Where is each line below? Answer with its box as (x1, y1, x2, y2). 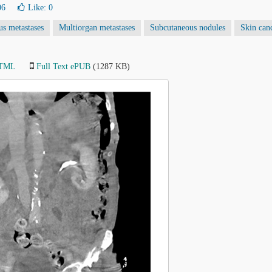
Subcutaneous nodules (150, 23, 225, 32)
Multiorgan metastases (59, 23, 135, 32)
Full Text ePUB (36, 62, 90, 71)
